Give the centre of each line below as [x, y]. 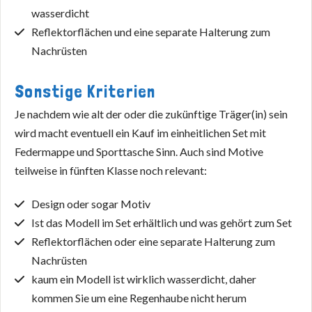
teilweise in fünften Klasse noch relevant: [111, 170]
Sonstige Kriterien [85, 91]
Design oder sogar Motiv [91, 203]
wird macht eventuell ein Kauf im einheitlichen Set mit [140, 132]
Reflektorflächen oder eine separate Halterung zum [153, 241]
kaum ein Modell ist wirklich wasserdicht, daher [144, 279]
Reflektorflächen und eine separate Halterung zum [151, 32]
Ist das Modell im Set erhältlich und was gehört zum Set [162, 222]
